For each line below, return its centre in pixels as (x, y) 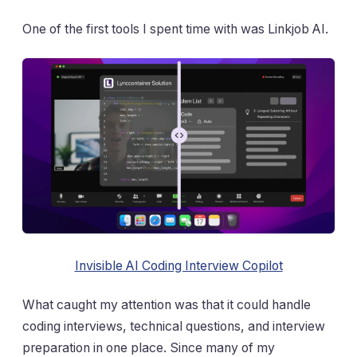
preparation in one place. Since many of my (149, 348)
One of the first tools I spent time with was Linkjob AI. (175, 29)
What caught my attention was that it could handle (167, 305)
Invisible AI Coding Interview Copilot (178, 265)
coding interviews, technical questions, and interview (174, 326)
